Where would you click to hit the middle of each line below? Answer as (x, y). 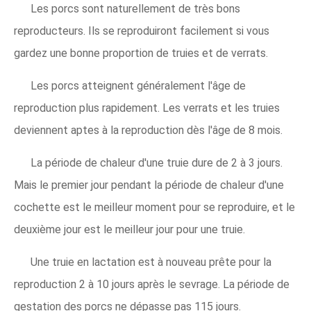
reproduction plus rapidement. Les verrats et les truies (147, 108)
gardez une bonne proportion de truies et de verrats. (141, 53)
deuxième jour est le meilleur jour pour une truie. (129, 230)
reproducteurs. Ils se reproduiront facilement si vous (142, 31)
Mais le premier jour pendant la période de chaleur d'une (149, 185)
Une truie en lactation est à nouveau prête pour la (151, 262)
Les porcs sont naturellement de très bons (135, 9)
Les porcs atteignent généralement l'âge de (138, 86)
